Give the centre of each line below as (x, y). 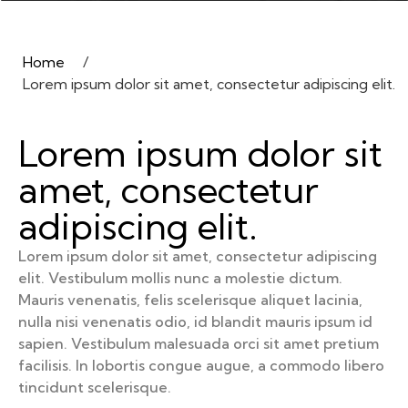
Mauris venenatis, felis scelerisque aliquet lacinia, (190, 300)
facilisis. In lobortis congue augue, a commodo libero (201, 365)
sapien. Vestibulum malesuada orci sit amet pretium (199, 343)
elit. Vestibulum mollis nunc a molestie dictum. (180, 278)
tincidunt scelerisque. (95, 387)
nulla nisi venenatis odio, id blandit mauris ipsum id (195, 321)
